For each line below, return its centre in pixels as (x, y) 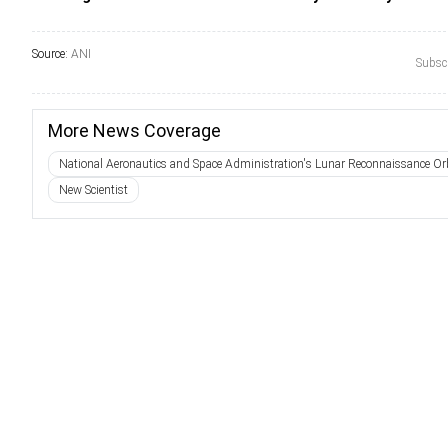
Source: (51, 54)
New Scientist (93, 190)
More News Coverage (134, 130)
